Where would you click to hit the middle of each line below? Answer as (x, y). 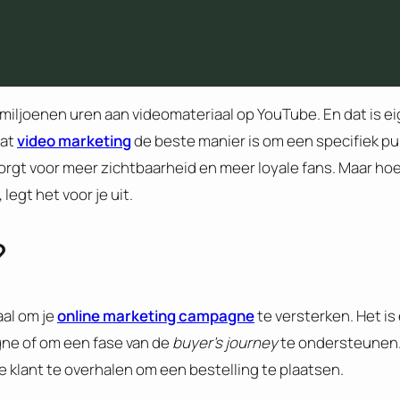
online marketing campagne (156, 315)
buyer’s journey (225, 342)
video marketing (74, 141)
